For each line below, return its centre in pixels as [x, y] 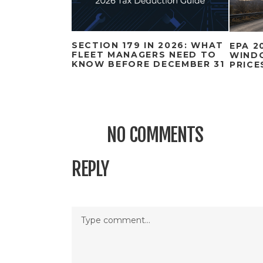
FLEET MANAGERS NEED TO [144, 54]
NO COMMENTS [155, 135]
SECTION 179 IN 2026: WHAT [148, 45]
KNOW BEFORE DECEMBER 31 [148, 64]
